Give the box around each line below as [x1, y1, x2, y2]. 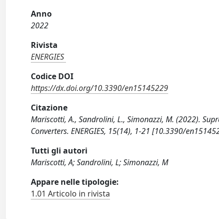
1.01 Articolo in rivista [31, 188, 110, 199]
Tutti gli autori [31, 145, 88, 156]
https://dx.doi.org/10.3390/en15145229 [31, 83, 169, 93]
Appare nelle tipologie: [31, 176, 119, 187]
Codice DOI [31, 71, 74, 82]
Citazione [31, 102, 68, 113]
